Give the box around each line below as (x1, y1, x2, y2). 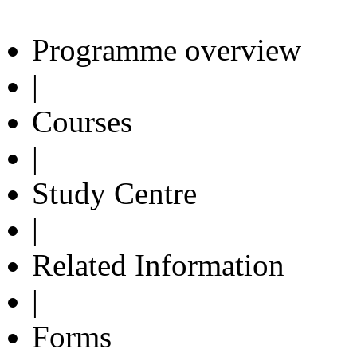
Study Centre (32, 175, 197, 210)
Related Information (32, 247, 284, 282)
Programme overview (32, 32, 301, 67)
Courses (32, 104, 132, 139)
